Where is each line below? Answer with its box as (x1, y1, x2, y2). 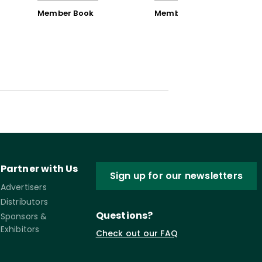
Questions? (95, 208, 153, 222)
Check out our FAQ (95, 227, 178, 239)
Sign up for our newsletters (109, 168, 243, 182)
